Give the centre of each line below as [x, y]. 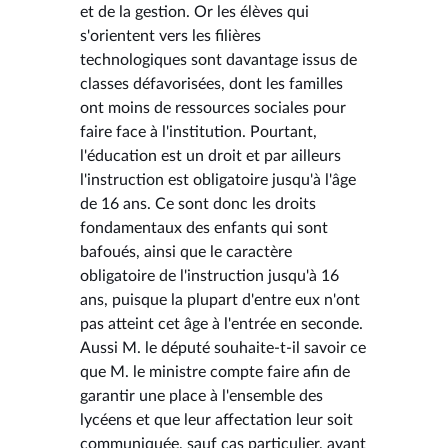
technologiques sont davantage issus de [218, 59]
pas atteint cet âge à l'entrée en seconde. [221, 323]
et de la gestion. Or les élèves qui [194, 11]
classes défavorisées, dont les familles [211, 83]
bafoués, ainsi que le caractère [186, 251]
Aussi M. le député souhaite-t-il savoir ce [223, 347]
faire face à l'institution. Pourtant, [198, 131]
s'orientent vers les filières [170, 35]
